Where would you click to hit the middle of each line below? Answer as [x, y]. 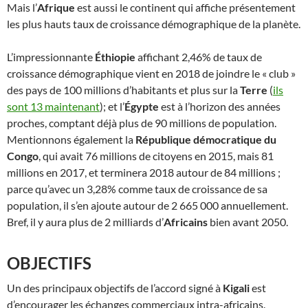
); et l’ [112, 106]
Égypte [142, 106]
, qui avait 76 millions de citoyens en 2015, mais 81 [156, 155]
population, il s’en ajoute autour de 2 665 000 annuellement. [147, 205]
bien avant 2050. [248, 221]
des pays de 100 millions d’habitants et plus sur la [123, 89]
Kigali [236, 287]
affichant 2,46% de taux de [199, 56]
